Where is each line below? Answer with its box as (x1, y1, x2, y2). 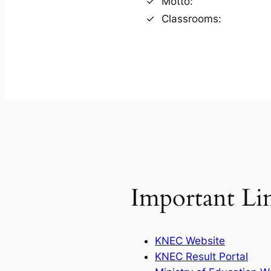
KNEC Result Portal (155, 250, 248, 263)
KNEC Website (155, 234, 225, 247)
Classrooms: (162, 12, 221, 25)
